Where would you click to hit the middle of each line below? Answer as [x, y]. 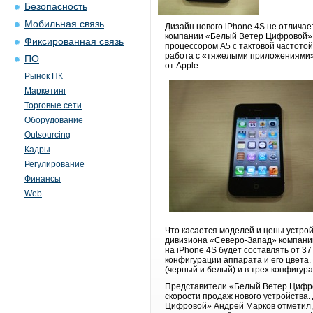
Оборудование [54, 120]
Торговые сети [53, 105]
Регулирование [54, 164]
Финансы [43, 179]
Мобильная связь [64, 24]
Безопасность [56, 7]
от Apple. [183, 66]
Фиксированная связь [74, 42]
